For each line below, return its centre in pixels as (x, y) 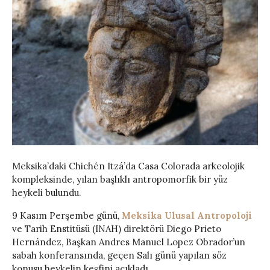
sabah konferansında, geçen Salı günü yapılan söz (119, 255)
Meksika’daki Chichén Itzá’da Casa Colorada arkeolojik (128, 166)
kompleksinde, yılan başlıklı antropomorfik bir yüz (120, 179)
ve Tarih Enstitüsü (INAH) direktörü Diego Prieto (117, 228)
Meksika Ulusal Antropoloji (187, 215)
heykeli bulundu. (47, 192)
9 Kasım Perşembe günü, (67, 215)
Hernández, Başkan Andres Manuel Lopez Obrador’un (129, 242)
